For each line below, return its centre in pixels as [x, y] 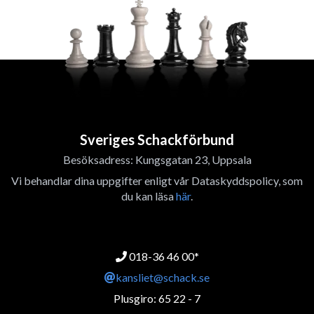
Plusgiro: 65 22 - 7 [157, 298]
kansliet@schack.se [163, 277]
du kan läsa [149, 196]
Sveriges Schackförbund [157, 139]
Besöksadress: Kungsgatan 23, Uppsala [157, 159]
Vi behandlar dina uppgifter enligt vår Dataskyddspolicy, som [157, 180]
